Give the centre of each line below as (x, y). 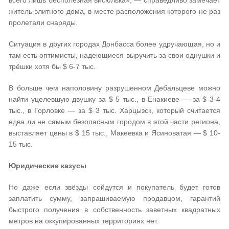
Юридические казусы (48, 166)
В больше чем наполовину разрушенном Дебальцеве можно (114, 88)
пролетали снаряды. (43, 22)
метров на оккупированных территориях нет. (84, 221)
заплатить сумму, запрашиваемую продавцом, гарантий (114, 198)
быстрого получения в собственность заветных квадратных (114, 210)
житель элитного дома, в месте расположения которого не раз (114, 11)
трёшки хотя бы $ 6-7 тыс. (52, 66)
